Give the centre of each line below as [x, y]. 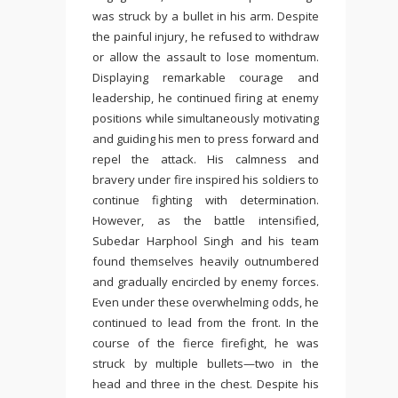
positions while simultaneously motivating [206, 118]
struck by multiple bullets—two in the [206, 363]
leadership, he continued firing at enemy [206, 98]
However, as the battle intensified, [206, 220]
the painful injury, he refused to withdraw [206, 36]
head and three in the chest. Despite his [206, 384]
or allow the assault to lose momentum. [206, 57]
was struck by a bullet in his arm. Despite [206, 16]
